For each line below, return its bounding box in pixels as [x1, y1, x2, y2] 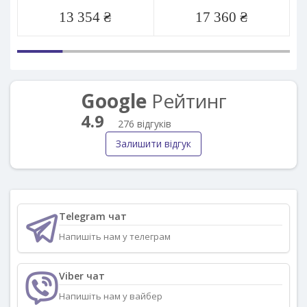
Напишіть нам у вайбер [59, 290, 162, 303]
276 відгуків [117, 116, 171, 130]
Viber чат [59, 269, 105, 283]
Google [80, 87, 147, 114]
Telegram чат [59, 210, 127, 223]
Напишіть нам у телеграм [59, 230, 171, 243]
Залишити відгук [116, 136, 191, 150]
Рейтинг [146, 87, 227, 114]
